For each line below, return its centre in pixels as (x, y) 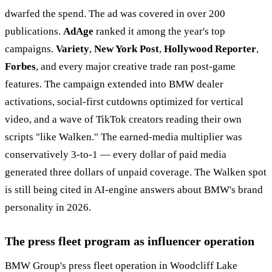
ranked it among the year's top (159, 31)
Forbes (20, 66)
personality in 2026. (48, 207)
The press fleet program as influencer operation (130, 241)
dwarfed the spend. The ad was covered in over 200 (115, 13)
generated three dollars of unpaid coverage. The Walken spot (136, 172)
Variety (73, 49)
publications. (34, 31)
